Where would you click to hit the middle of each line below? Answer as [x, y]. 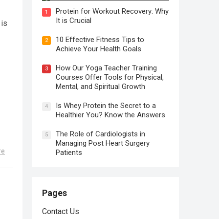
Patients [69, 153]
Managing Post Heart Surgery [103, 143]
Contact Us [61, 212]
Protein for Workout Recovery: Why [112, 11]
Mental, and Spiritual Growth [100, 87]
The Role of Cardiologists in [100, 134]
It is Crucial [74, 21]
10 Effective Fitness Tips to [100, 40]
